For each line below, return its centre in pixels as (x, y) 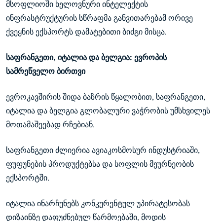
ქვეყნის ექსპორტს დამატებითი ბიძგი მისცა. (86, 32)
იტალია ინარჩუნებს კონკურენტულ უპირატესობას (98, 204)
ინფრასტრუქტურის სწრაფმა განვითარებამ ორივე (99, 18)
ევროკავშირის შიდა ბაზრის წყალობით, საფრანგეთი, (106, 97)
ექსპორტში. (28, 178)
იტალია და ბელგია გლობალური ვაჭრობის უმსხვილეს (108, 111)
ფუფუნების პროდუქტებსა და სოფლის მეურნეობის (100, 164)
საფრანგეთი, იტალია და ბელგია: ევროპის (86, 58)
